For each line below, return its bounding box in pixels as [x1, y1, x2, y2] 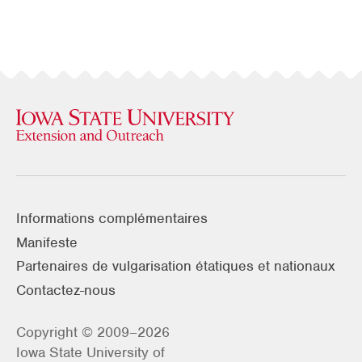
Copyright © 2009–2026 [16, 322, 170, 341]
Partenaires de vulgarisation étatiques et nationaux [16, 257, 335, 276]
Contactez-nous [16, 280, 116, 299]
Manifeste [16, 233, 78, 251]
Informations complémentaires [16, 209, 208, 228]
